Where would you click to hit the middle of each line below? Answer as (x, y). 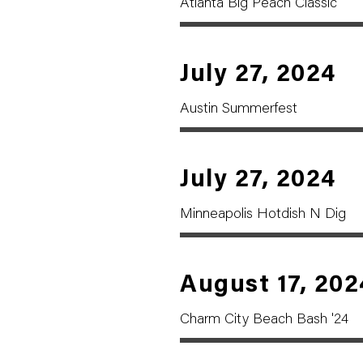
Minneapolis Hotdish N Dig (263, 215)
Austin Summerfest (239, 109)
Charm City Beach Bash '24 (264, 320)
